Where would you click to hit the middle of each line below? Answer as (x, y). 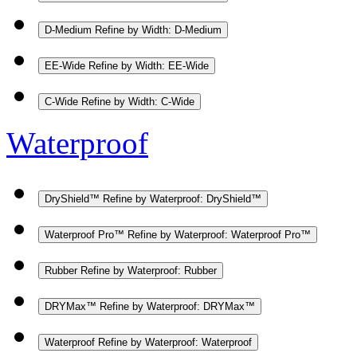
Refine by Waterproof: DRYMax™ (177, 306)
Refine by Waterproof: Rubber (149, 270)
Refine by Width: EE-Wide (149, 65)
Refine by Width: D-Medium (158, 29)
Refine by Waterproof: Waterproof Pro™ (219, 234)
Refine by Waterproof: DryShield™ (182, 198)
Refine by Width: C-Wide (138, 101)
